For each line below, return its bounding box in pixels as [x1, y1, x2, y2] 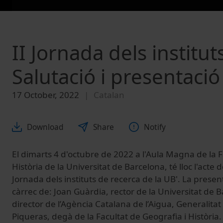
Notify [144, 121, 166, 132]
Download [27, 121, 63, 132]
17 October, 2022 [12, 89, 79, 101]
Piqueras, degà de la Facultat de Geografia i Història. [12, 210, 222, 222]
